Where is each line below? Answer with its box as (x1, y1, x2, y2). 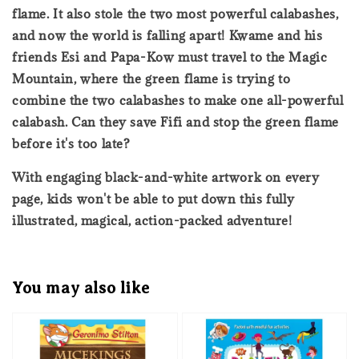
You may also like (12, 279, 150, 298)
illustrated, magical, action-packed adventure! (12, 212, 292, 228)
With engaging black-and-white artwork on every (12, 168, 320, 185)
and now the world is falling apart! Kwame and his (12, 26, 323, 43)
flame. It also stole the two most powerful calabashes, (12, 5, 339, 22)
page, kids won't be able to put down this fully (12, 190, 295, 207)
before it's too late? (12, 135, 131, 151)
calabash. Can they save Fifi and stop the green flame (12, 113, 339, 130)
